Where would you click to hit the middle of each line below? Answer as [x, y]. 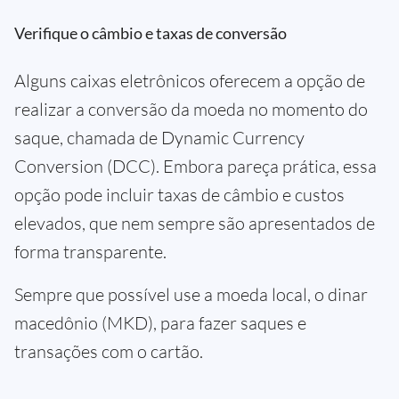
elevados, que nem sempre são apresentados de [195, 223]
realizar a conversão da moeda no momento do [191, 109]
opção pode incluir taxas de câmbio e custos [179, 194]
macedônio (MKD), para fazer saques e [160, 322]
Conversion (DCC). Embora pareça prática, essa [195, 166]
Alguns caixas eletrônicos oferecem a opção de [190, 80]
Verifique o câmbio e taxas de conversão [151, 33]
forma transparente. [90, 251]
